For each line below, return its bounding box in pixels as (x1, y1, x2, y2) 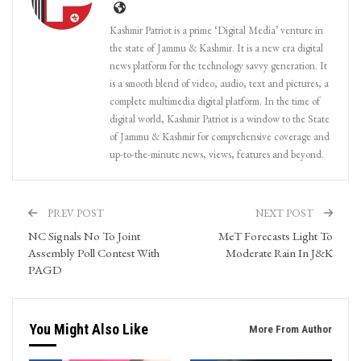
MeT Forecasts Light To (218, 227, 333, 243)
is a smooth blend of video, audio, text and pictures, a (110, 76, 329, 90)
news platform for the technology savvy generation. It (110, 58, 327, 73)
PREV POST (45, 205, 104, 220)
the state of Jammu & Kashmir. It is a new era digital (110, 40, 323, 55)
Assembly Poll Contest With (28, 244, 160, 260)
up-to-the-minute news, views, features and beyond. (110, 147, 324, 161)
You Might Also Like (29, 320, 148, 338)
